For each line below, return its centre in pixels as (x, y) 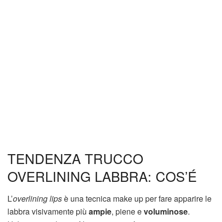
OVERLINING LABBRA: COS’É (102, 176)
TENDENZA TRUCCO (75, 159)
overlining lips (37, 198)
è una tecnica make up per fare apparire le (137, 198)
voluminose (166, 211)
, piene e (128, 211)
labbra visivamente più (48, 211)
